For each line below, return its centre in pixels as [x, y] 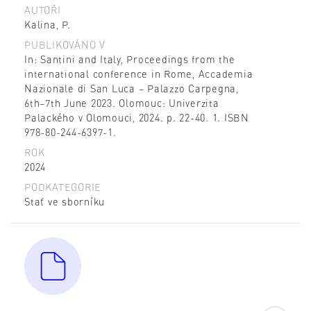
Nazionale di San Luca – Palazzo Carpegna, [132, 89]
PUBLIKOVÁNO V [65, 45]
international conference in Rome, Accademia [139, 74]
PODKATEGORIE [63, 187]
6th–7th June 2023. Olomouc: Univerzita [122, 103]
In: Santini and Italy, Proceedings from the [130, 59]
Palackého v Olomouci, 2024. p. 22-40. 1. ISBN [137, 118]
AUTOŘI [43, 10]
